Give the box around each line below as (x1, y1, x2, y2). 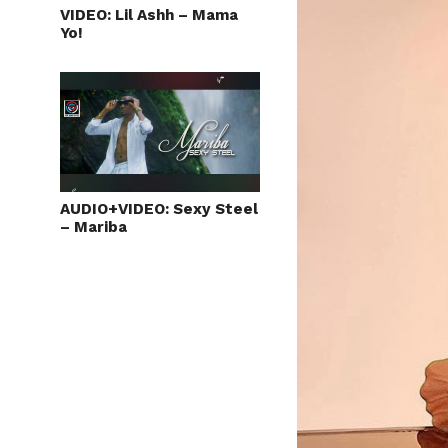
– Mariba (60, 217, 127, 236)
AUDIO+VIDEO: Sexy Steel (60, 199, 258, 218)
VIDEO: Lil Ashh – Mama (60, 5, 238, 24)
